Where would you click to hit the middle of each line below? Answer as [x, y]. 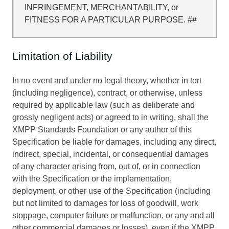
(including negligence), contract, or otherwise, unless [107, 93]
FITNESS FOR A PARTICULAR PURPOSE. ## [110, 19]
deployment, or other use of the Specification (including [111, 191]
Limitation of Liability [62, 56]
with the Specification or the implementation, [92, 179]
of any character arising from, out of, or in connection [106, 167]
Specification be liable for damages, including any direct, [114, 142]
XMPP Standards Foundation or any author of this [102, 130]
